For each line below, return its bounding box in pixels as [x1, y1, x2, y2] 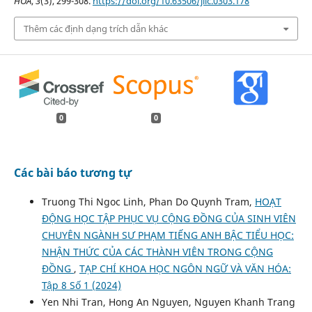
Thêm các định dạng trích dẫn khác [23, 22, 168, 36]
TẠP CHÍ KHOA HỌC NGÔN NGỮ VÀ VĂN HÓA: [79, 262, 291, 276]
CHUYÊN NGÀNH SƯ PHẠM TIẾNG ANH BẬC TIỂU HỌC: [41, 228, 294, 242]
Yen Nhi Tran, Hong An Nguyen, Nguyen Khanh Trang [41, 295, 295, 309]
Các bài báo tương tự [13, 165, 132, 181]
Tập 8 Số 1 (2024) [41, 279, 121, 292]
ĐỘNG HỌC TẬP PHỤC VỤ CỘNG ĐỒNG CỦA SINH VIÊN [41, 212, 296, 226]
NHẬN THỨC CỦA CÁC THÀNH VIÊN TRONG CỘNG [41, 245, 273, 259]
